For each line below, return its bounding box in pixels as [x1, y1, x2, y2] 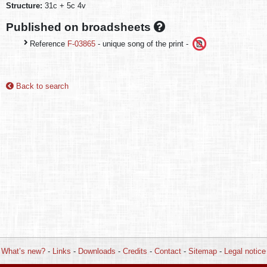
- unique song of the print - [95, 39, 191, 48]
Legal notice [224, 246, 266, 256]
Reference [30, 39, 67, 48]
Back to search [14, 81, 69, 91]
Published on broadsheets [6, 20, 154, 34]
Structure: [6, 1, 45, 10]
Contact [154, 246, 181, 256]
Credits [123, 246, 147, 256]
